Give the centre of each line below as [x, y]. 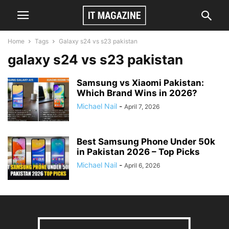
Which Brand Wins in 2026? [137, 93]
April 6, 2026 [142, 165]
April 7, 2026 [142, 107]
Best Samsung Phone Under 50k [146, 142]
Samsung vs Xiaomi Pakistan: [140, 83]
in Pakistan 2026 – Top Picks [138, 152]
